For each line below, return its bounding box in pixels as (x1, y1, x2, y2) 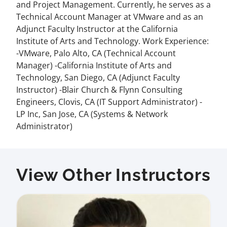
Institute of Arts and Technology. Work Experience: (16, 35, 209, 47)
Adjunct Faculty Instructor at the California (16, 23, 178, 34)
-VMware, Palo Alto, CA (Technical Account (16, 48, 176, 59)
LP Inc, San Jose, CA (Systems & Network (16, 108, 168, 120)
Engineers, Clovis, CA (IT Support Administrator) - (16, 96, 202, 107)
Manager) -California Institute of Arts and (16, 60, 172, 71)
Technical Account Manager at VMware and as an (16, 11, 203, 22)
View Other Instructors (16, 165, 211, 185)
